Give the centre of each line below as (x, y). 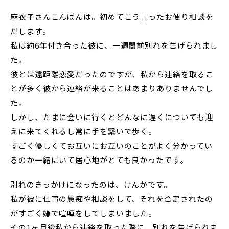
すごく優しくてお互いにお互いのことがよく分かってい (111, 146)
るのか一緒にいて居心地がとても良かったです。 (99, 160)
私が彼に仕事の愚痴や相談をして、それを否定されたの (112, 199)
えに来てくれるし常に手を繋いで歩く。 (84, 131)
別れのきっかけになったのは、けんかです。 (91, 185)
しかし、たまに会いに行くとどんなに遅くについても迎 (112, 117)
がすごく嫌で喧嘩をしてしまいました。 (84, 213)
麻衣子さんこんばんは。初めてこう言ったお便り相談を (112, 17)
